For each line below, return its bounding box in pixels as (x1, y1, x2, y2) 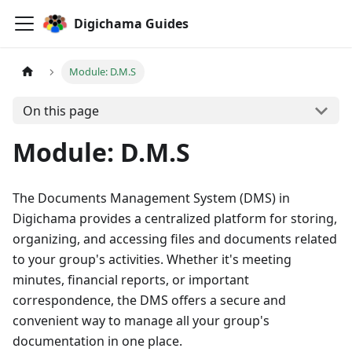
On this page (22, 101, 99, 119)
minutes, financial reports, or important (13, 271, 249, 288)
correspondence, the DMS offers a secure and (13, 291, 286, 309)
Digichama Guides (74, 15, 189, 32)
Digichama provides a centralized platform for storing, (13, 210, 337, 227)
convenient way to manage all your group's (13, 312, 269, 329)
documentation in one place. (13, 332, 182, 350)
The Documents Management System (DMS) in (13, 189, 290, 207)
